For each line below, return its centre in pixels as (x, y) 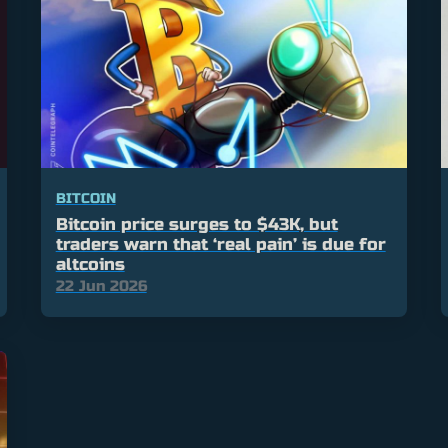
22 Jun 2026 (101, 286)
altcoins (90, 265)
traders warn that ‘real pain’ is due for (220, 245)
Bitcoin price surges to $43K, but (196, 225)
